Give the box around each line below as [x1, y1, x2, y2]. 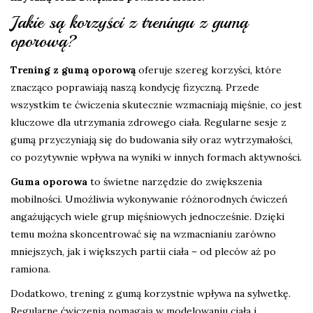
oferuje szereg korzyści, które [136, 64, 282, 77]
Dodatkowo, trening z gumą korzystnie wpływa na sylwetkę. [10, 287, 291, 300]
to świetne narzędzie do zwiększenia [87, 175, 262, 189]
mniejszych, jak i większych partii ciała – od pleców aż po [10, 245, 276, 259]
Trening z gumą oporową [10, 64, 136, 77]
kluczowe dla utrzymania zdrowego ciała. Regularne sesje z [10, 116, 286, 129]
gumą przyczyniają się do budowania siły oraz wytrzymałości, [10, 133, 293, 147]
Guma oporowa [10, 175, 87, 189]
